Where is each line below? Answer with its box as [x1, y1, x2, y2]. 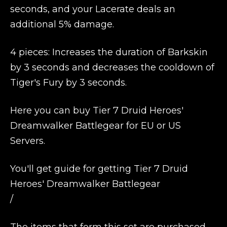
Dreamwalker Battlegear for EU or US [10, 120, 181, 131]
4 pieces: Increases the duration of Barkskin [10, 47, 208, 58]
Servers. [10, 135, 45, 146]
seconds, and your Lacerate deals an [10, 4, 175, 15]
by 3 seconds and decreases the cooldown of [10, 62, 214, 73]
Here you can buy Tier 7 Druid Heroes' [10, 105, 183, 116]
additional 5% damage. [10, 19, 114, 30]
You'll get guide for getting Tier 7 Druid [10, 163, 188, 174]
